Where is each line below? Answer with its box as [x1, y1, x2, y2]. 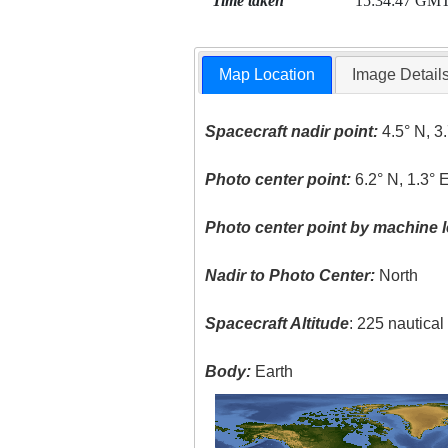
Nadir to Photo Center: [205, 267, 376, 285]
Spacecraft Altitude [205, 315, 350, 333]
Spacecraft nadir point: [205, 123, 379, 141]
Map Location [219, 66, 316, 84]
